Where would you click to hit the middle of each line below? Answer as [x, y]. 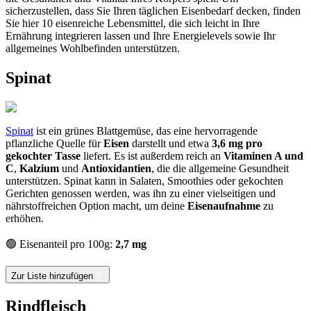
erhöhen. [25, 219]
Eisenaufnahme [224, 206]
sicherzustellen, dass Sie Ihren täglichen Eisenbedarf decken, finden [153, 11]
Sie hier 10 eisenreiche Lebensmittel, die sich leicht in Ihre [133, 24]
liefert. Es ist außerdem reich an [152, 156]
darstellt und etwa [170, 144]
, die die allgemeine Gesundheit [220, 169]
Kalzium [39, 169]
